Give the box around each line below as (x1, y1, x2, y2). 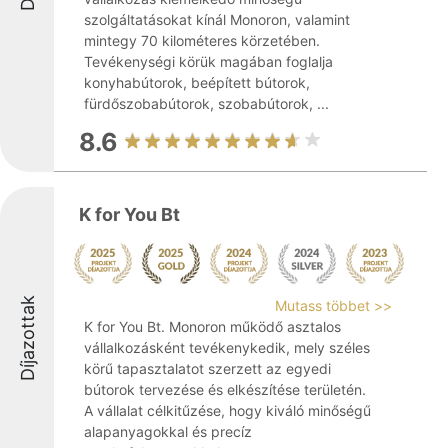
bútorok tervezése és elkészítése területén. (84, 381, 366, 398)
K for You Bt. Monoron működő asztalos (84, 318, 341, 335)
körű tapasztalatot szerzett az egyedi (84, 360, 331, 377)
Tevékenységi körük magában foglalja (84, 53, 333, 70)
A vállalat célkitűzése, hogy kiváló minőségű (84, 402, 371, 419)
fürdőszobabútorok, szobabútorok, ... (84, 95, 329, 112)
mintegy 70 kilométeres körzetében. (84, 32, 320, 49)
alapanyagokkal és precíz (84, 423, 252, 440)
